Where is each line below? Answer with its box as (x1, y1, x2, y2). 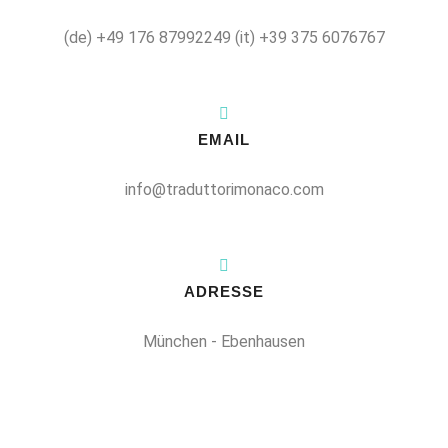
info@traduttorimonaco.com (124, 180, 324, 199)
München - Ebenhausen (143, 332, 305, 351)
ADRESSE (184, 283, 264, 300)
